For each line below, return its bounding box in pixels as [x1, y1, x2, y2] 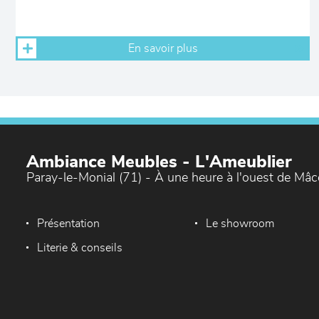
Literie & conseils [37, 242, 122, 253]
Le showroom [206, 218, 275, 229]
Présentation [37, 218, 100, 229]
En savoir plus [127, 43, 198, 54]
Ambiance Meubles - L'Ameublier [26, 154, 292, 171]
